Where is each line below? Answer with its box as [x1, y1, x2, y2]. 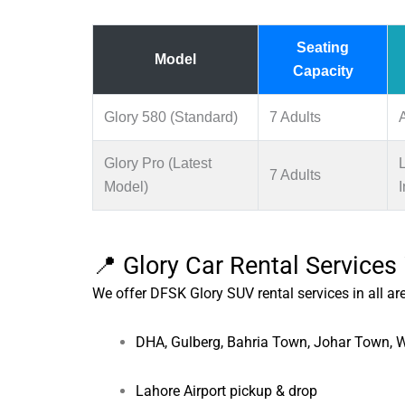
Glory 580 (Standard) [104, 108, 238, 125]
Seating [297, 39, 349, 55]
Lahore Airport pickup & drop [136, 381, 317, 400]
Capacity [292, 62, 353, 79]
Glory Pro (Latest [104, 155, 212, 171]
